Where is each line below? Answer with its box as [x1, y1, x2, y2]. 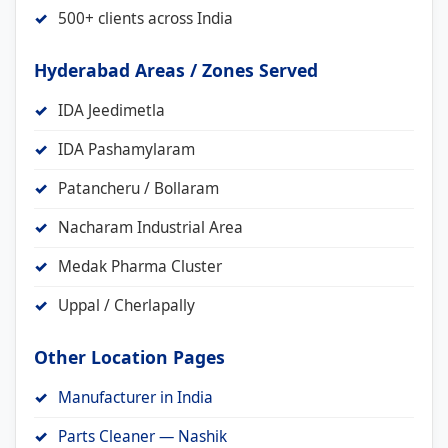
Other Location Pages [34, 344, 225, 369]
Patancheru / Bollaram [58, 177, 219, 199]
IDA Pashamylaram [58, 138, 195, 160]
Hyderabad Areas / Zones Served [34, 57, 318, 82]
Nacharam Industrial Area [58, 216, 243, 238]
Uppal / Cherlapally [58, 294, 195, 316]
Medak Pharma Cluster [58, 255, 222, 277]
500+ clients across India [58, 7, 233, 29]
